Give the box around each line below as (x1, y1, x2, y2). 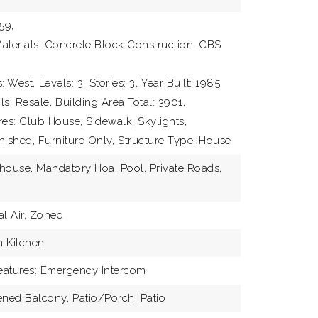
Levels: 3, (38, 77, 86, 89)
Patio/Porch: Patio (72, 292, 166, 305)
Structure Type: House (118, 134, 231, 147)
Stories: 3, (89, 77, 138, 89)
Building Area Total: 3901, (55, 96, 186, 109)
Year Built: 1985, (141, 77, 223, 89)
